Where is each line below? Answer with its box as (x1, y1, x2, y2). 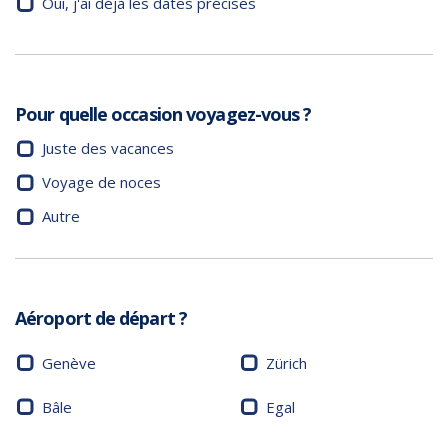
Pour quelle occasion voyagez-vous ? (15, 101, 312, 126)
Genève (42, 352, 96, 373)
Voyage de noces (42, 172, 161, 193)
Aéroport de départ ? (15, 306, 187, 331)
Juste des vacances (42, 138, 174, 159)
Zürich (266, 352, 307, 373)
